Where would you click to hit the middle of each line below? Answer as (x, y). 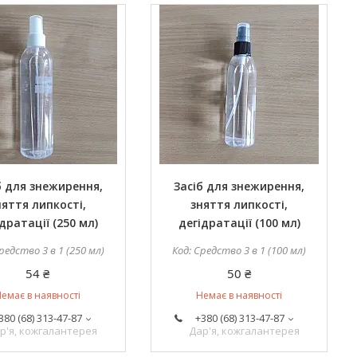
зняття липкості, (239, 204)
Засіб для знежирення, (239, 186)
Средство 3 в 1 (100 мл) (250, 250)
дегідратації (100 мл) (239, 223)
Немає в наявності (239, 295)
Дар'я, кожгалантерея (244, 331)
